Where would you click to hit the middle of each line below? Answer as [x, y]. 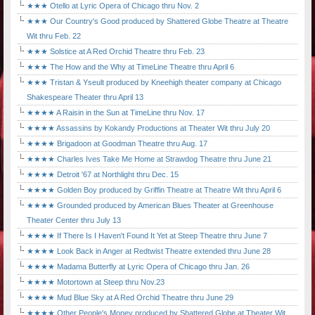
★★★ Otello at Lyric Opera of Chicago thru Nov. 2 [113, 6]
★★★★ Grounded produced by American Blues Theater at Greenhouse [150, 206]
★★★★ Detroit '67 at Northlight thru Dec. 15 [103, 175]
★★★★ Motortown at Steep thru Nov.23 [96, 282]
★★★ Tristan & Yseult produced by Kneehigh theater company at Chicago [154, 83]
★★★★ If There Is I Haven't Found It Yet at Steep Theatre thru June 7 [147, 236]
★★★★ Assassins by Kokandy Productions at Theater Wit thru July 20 [148, 128]
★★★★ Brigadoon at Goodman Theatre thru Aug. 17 [117, 144]
